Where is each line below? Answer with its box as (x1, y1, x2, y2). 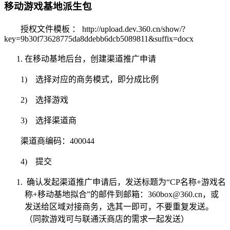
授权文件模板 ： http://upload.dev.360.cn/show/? (21, 25, 185, 34)
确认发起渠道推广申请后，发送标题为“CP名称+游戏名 (25, 178, 226, 187)
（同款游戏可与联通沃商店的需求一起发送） (25, 215, 189, 224)
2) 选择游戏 (21, 95, 68, 105)
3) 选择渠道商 (21, 116, 76, 125)
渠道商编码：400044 (21, 137, 94, 146)
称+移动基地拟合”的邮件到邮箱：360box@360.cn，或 (25, 190, 219, 199)
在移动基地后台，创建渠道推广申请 (25, 54, 156, 64)
